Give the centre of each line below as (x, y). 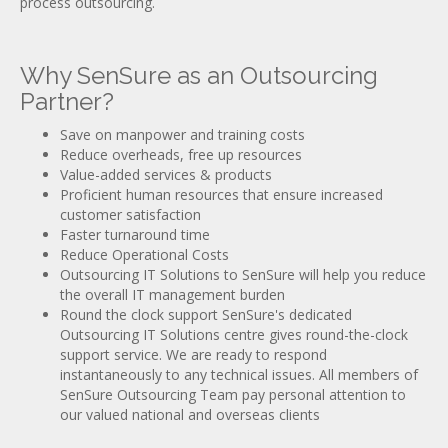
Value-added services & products (166, 174)
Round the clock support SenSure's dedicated (206, 314)
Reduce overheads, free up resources (181, 154)
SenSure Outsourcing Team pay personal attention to (233, 394)
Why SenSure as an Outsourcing (199, 75)
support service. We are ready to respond (193, 354)
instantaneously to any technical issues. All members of (239, 374)
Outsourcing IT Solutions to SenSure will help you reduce (243, 274)
